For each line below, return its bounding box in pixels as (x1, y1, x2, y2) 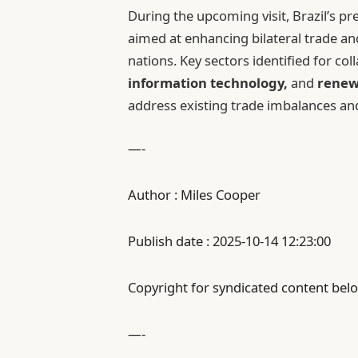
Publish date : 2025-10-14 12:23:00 (128, 232, 332, 250)
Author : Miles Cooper (128, 185, 261, 204)
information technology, (128, 74, 288, 93)
